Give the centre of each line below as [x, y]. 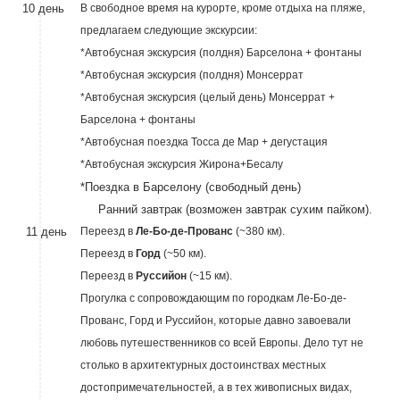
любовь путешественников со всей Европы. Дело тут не [221, 343]
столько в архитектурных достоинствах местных [203, 365]
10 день [45, 8]
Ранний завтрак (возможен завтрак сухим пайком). [226, 209]
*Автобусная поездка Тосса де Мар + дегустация [204, 142]
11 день [46, 232]
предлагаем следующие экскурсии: [168, 30]
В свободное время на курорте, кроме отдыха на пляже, [222, 8]
